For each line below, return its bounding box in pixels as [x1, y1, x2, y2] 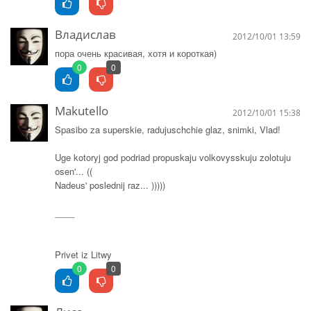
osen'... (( [55, 165, 92, 178]
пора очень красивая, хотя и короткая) [55, 47, 217, 60]
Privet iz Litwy [55, 248, 112, 261]
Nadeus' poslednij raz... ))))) [55, 178, 165, 192]
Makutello [55, 103, 108, 119]
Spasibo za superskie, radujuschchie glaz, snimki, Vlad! [55, 123, 280, 136]
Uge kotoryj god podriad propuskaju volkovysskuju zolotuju [55, 151, 291, 164]
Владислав [55, 26, 116, 42]
